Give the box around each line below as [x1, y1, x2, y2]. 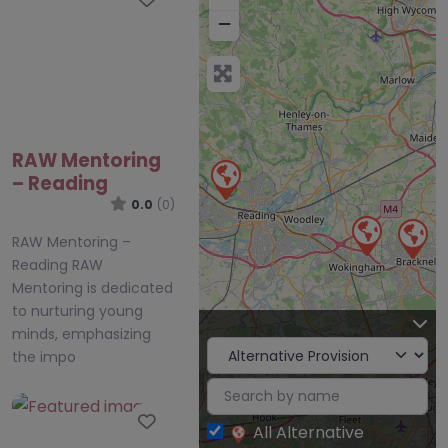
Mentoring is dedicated [12, 278, 173, 299]
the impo [12, 347, 76, 368]
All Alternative [252, 421, 364, 445]
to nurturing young [12, 301, 143, 322]
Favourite [154, 407, 249, 436]
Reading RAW [12, 255, 103, 276]
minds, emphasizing [12, 324, 151, 345]
